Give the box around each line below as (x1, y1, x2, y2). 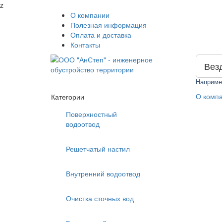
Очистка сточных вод (66, 193, 134, 203)
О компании (70, 10, 110, 20)
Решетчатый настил (66, 144, 130, 154)
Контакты (70, 40, 100, 50)
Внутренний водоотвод (66, 168, 140, 178)
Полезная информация (70, 20, 147, 30)
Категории (51, 92, 84, 102)
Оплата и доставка (70, 30, 131, 40)
